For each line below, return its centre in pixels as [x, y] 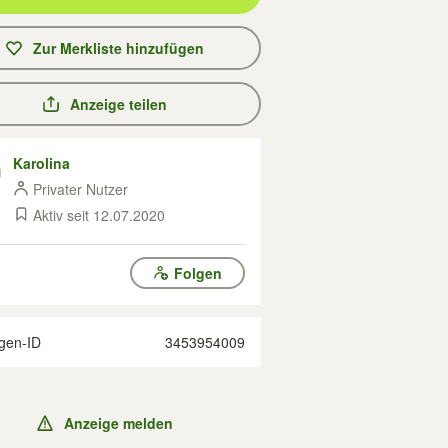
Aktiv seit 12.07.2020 [99, 215]
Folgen [197, 273]
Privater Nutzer [80, 189]
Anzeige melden [118, 423]
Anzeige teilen [118, 104]
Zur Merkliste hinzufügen [118, 48]
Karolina [41, 163]
